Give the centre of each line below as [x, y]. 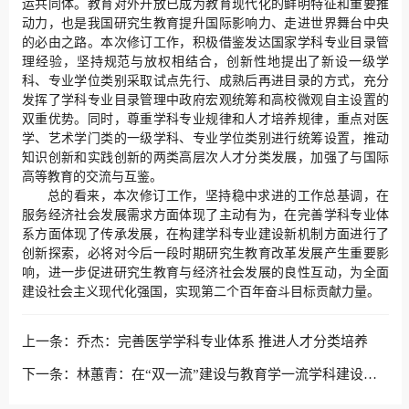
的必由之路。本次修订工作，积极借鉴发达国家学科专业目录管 [206, 43]
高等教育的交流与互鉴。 [92, 177]
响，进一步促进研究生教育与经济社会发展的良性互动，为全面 [206, 273]
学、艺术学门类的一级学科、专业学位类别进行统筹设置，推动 [206, 139]
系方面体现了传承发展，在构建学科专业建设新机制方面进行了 [206, 235]
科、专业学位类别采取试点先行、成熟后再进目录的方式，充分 [206, 81]
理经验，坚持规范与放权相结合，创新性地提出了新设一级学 [206, 62]
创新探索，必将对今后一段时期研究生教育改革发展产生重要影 [206, 254]
